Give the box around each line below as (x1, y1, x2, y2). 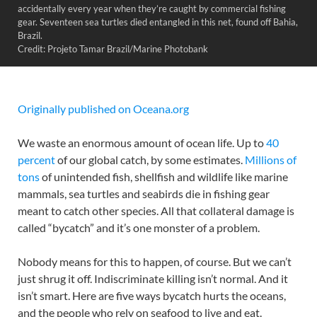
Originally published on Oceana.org (18, 102, 189, 115)
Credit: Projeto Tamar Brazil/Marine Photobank (18, 43, 208, 54)
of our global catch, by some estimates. (57, 153, 245, 166)
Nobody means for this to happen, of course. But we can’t (18, 255, 292, 268)
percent (18, 153, 57, 166)
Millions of (245, 153, 296, 166)
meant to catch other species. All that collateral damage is (18, 204, 294, 217)
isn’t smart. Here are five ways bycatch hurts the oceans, (18, 289, 286, 302)
